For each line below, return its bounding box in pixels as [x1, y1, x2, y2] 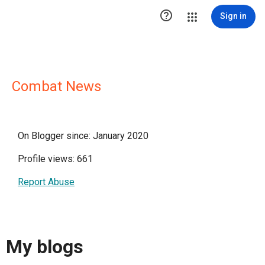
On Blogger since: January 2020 [18, 130, 148, 141]
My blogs [6, 235, 83, 258]
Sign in [220, 11, 247, 21]
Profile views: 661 [18, 153, 93, 164]
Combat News [12, 78, 101, 95]
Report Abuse [18, 176, 75, 188]
